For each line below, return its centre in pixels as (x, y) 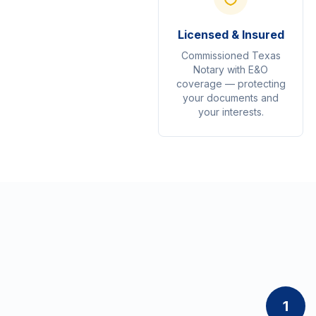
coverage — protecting (231, 84)
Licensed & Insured (231, 35)
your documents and (231, 98)
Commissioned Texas (231, 55)
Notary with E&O (231, 69)
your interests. (231, 112)
